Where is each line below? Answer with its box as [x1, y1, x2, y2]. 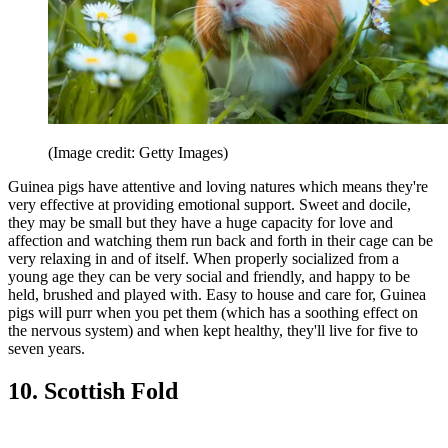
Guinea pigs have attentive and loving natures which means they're [8, 178, 428, 196]
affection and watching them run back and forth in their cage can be [8, 232, 433, 250]
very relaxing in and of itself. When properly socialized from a [8, 250, 399, 268]
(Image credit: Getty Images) [48, 144, 228, 162]
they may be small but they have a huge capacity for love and [8, 214, 393, 232]
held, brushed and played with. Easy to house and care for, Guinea [8, 286, 426, 304]
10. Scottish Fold [8, 378, 178, 405]
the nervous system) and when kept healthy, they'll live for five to [8, 322, 418, 340]
